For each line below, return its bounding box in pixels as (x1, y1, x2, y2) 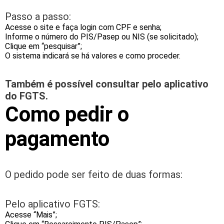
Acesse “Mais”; (5, 210, 57, 220)
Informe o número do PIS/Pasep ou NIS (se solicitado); (5, 32, 198, 42)
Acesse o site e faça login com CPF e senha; (5, 22, 161, 32)
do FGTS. (5, 90, 48, 102)
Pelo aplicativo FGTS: (5, 198, 100, 210)
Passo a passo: (5, 10, 71, 23)
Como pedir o (5, 102, 129, 127)
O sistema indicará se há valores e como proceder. (5, 51, 180, 61)
